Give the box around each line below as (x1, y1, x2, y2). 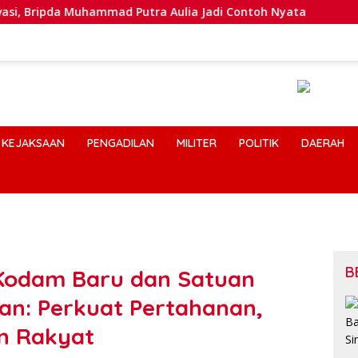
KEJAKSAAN (2, 136, 65, 150)
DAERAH (301, 136, 344, 150)
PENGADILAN (87, 136, 154, 150)
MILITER (177, 136, 217, 150)
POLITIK (239, 136, 279, 150)
